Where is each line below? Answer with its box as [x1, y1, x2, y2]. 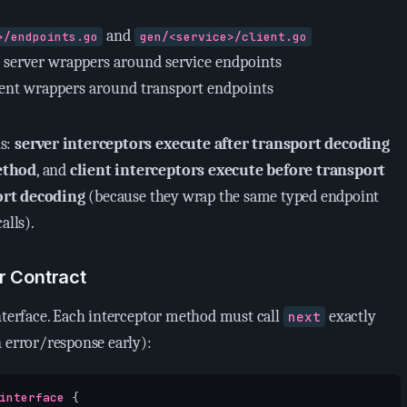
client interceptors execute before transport [69, 161, 386, 180]
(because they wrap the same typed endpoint [84, 187, 380, 206]
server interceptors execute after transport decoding [15, 134, 390, 154]
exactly [325, 307, 376, 326]
